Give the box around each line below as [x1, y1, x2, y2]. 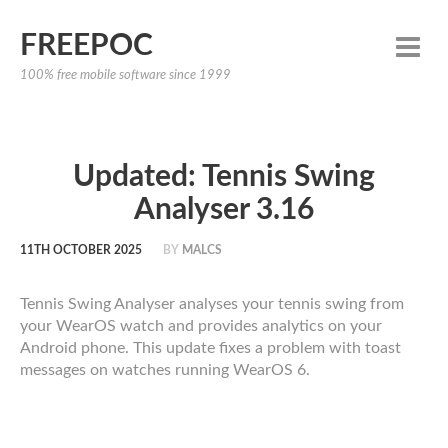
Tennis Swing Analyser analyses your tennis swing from [20, 296, 404, 312]
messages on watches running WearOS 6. [20, 362, 310, 378]
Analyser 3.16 [134, 195, 314, 225]
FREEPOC [20, 31, 153, 61]
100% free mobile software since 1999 [20, 69, 231, 82]
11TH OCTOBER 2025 [20, 244, 142, 256]
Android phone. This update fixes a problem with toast [20, 340, 401, 356]
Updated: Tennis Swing [73, 162, 375, 192]
